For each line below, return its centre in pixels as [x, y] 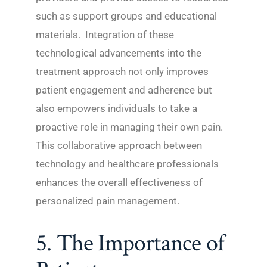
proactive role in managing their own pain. [129, 127]
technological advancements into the [119, 53]
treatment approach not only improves [122, 71]
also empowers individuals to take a [117, 108]
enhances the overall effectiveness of [119, 182]
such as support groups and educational [126, 16]
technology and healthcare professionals [127, 164]
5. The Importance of [130, 243]
